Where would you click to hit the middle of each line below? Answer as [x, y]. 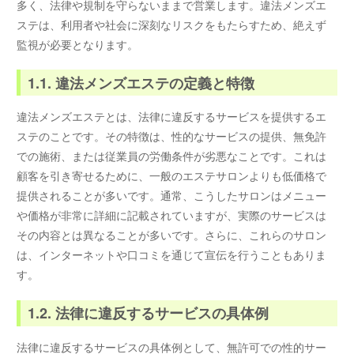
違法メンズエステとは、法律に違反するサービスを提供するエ [172, 117]
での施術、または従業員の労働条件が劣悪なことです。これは [172, 156]
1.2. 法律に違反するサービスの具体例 [149, 313]
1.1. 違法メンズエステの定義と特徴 [141, 83]
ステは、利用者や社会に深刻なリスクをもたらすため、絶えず [172, 24]
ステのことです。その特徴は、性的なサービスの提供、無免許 [172, 136]
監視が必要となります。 [78, 44]
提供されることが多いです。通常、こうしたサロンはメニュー [172, 196]
